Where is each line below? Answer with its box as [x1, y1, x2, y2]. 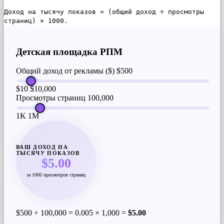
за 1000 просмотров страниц [26, 171, 85, 177]
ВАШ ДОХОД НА [16, 143, 68, 150]
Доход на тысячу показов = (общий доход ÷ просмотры [4, 7, 204, 15]
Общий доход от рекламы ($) [16, 66, 114, 75]
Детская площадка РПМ [16, 46, 122, 57]
